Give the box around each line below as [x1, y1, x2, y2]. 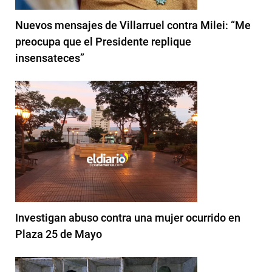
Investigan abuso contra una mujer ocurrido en [15, 211, 240, 224]
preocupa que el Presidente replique [15, 35, 191, 48]
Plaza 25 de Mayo [15, 227, 102, 240]
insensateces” [15, 51, 84, 64]
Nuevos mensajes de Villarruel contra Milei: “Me [15, 18, 251, 32]
